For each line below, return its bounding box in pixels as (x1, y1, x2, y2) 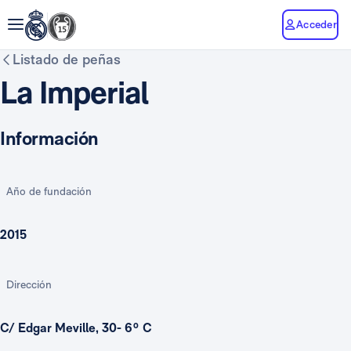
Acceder (296, 17, 337, 31)
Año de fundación (6, 185, 92, 197)
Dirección (6, 278, 52, 291)
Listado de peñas (13, 51, 121, 67)
